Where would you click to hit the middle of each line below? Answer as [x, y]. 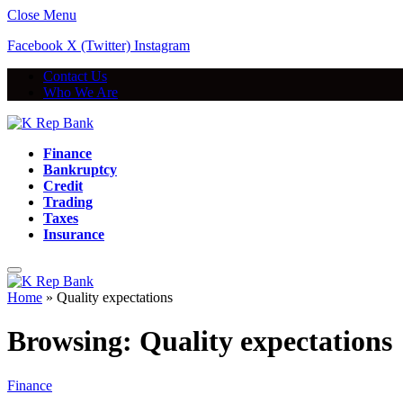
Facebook [35, 45]
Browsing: [73, 341]
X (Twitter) [99, 45]
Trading [68, 202]
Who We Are [81, 92]
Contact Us [75, 76]
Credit [63, 186]
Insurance [74, 234]
